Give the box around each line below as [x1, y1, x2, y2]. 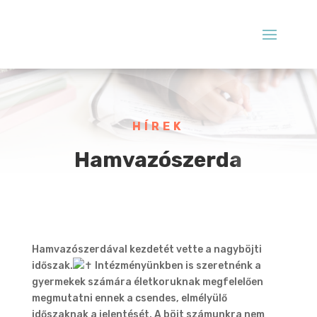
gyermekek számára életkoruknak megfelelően [31, 275, 263, 288]
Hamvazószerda [74, 146, 243, 173]
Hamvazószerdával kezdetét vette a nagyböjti [31, 243, 262, 255]
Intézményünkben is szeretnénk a [92, 259, 261, 272]
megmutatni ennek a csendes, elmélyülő [31, 292, 227, 304]
